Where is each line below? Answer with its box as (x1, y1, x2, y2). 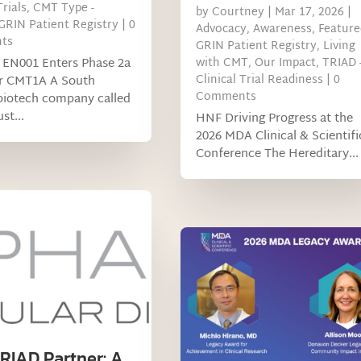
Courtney (211, 2, 264, 23)
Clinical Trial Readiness (195, 69, 323, 90)
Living (322, 35, 355, 56)
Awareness (252, 19, 312, 39)
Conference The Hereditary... (195, 143, 359, 165)
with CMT (195, 52, 248, 73)
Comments (195, 86, 256, 107)
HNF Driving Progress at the (195, 107, 353, 130)
